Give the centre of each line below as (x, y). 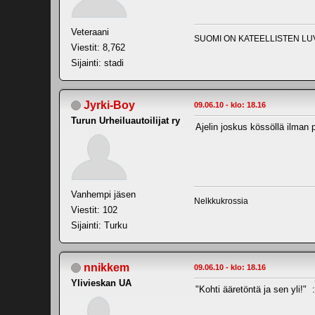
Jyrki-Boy (109, 105)
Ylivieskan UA (101, 283)
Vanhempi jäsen (103, 194)
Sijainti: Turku (99, 225)
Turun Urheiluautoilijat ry (126, 120)
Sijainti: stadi (97, 63)
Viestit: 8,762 (98, 47)
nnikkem (107, 267)
